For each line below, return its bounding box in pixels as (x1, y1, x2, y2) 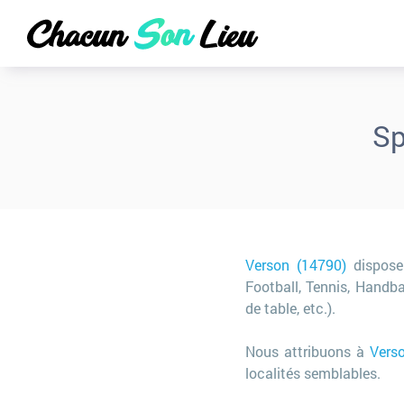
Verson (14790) (245, 255, 347, 274)
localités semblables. (245, 363, 381, 382)
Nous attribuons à (245, 342, 371, 361)
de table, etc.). (245, 298, 335, 317)
